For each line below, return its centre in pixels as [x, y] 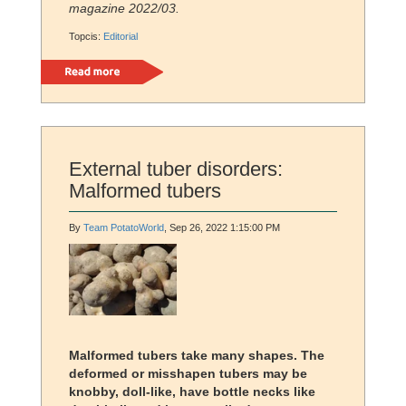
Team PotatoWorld [124, 228]
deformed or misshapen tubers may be [188, 374]
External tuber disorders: [176, 169]
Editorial [121, 37]
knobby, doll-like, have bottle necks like [192, 392]
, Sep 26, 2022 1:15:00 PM [222, 228]
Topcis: [86, 37]
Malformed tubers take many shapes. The [197, 356]
